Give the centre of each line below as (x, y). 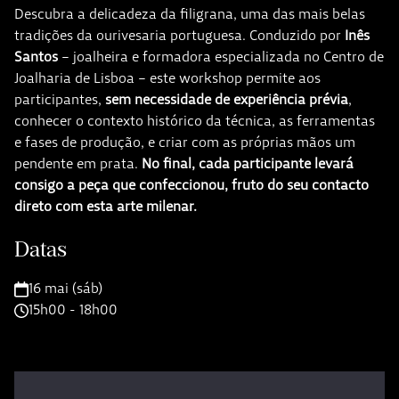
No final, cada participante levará (248, 163)
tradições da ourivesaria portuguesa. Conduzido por (179, 35)
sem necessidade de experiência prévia (227, 99)
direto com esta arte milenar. (106, 206)
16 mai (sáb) (65, 288)
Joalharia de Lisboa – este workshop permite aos (167, 78)
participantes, (60, 99)
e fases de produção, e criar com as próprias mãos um (185, 142)
